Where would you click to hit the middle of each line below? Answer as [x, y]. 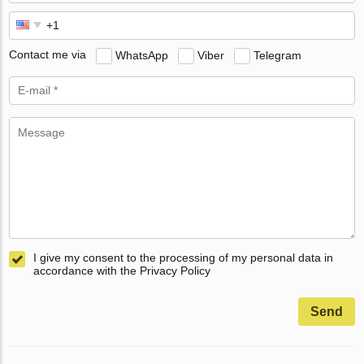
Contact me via [48, 55]
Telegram [278, 55]
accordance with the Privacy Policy [122, 270]
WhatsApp [142, 55]
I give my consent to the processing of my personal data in [184, 257]
